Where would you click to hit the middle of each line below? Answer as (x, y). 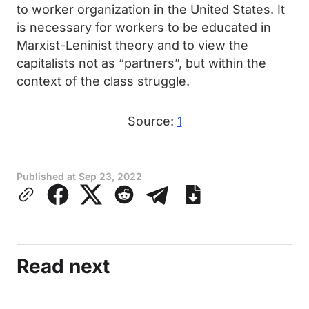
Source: (152, 121)
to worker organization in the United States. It (151, 9)
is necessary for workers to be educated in (144, 27)
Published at (48, 176)
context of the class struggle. (105, 81)
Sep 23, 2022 (110, 176)
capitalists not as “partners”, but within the (141, 63)
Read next (63, 266)
